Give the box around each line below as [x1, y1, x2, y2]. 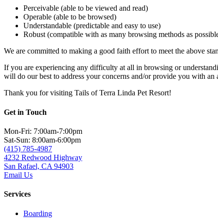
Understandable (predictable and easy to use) [23, 21, 161, 30]
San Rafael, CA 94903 [4, 162, 73, 170]
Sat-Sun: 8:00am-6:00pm [4, 135, 81, 144]
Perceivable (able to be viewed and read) [23, 4, 148, 13]
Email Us [4, 170, 33, 179]
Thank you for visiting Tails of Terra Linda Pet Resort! [4, 89, 171, 97]
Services [4, 190, 31, 199]
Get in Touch [4, 108, 47, 116]
